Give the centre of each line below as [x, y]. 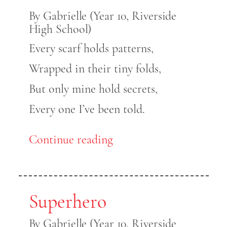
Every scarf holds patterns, [91, 49]
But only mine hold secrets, [93, 89]
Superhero [67, 202]
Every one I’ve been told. [87, 109]
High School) [60, 29]
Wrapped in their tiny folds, [95, 69]
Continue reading [71, 140]
